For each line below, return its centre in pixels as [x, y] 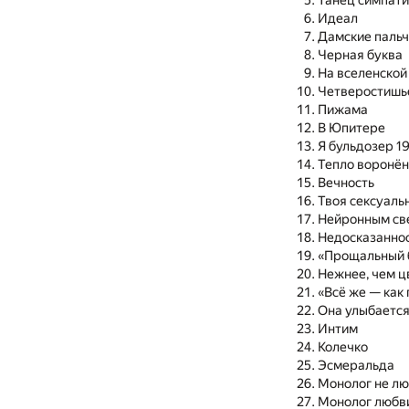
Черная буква [360, 56]
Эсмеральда [356, 366]
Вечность [346, 184]
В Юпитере [351, 129]
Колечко [343, 348]
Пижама [343, 110]
